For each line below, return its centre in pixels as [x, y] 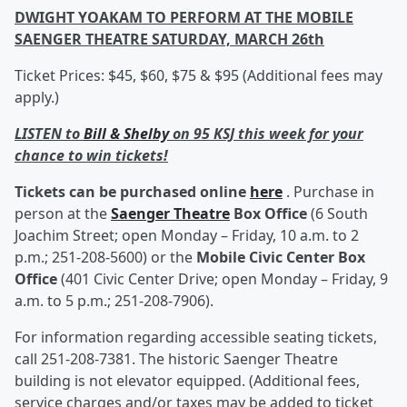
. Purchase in [328, 192]
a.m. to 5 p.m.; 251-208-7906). [114, 301]
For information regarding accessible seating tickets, [196, 337]
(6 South [338, 213]
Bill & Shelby [126, 134]
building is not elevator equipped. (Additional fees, [187, 381]
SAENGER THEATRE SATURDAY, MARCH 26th [169, 39]
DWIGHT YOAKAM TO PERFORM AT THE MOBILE [184, 17]
